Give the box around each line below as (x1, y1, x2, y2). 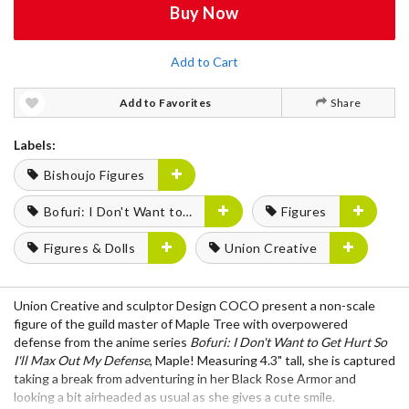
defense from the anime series (14, 334, 190, 350)
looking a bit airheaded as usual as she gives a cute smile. (14, 389, 335, 404)
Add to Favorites (119, 96, 212, 110)
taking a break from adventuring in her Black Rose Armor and (14, 371, 356, 386)
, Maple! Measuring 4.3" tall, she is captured (150, 352, 395, 368)
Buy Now (170, 3, 239, 23)
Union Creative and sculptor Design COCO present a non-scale (14, 298, 375, 313)
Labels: (14, 137, 56, 152)
